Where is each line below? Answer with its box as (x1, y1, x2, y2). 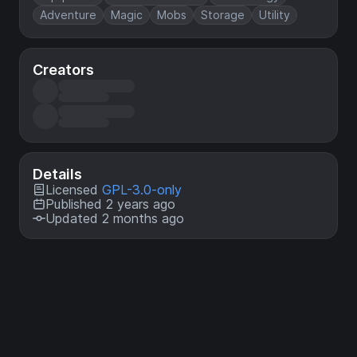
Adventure (40, 7, 96, 22)
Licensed (45, 181, 102, 198)
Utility (259, 7, 290, 22)
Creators (33, 61, 94, 78)
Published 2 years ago (45, 195, 175, 212)
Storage (201, 7, 245, 22)
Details (33, 165, 82, 182)
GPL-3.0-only (102, 181, 182, 198)
